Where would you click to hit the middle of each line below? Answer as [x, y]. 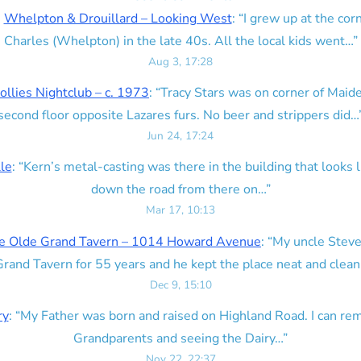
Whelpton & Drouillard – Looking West [118, 19]
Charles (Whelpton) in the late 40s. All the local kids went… [178, 41]
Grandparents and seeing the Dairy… [178, 338]
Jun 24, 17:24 [180, 136]
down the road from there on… [178, 190]
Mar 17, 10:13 [180, 210]
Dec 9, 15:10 [180, 284]
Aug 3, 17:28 [180, 62]
